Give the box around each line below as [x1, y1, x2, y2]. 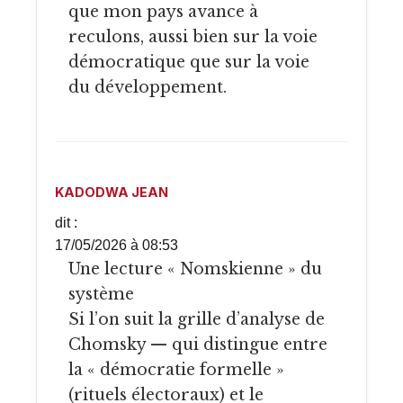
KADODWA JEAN [55, 184, 168, 200]
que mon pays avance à [68, 2, 258, 22]
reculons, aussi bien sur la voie [68, 27, 318, 48]
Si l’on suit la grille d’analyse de [68, 309, 325, 329]
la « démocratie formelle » [68, 360, 284, 380]
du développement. [68, 77, 227, 98]
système [68, 284, 134, 304]
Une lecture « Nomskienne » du [68, 259, 80, 279]
